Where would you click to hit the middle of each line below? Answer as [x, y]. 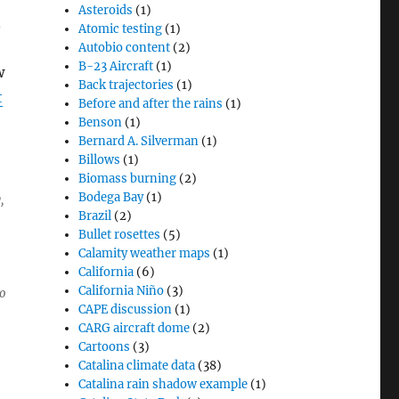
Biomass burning [128, 179]
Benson [101, 122]
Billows [100, 160]
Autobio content [125, 48]
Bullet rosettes [120, 235]
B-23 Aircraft [116, 66]
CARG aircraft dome [134, 328]
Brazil [95, 216]
